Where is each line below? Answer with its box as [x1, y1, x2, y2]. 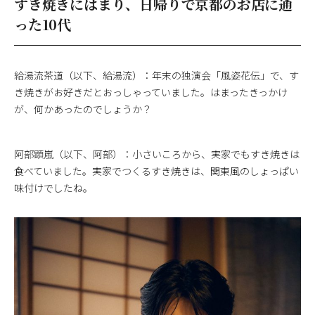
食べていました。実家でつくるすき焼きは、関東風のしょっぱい [14, 163, 299, 178]
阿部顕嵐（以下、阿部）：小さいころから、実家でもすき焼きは [14, 146, 300, 161]
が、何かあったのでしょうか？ [14, 101, 152, 116]
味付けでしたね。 [14, 180, 93, 195]
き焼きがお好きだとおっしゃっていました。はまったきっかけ [14, 84, 288, 99]
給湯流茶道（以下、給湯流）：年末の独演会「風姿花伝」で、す [14, 67, 299, 82]
